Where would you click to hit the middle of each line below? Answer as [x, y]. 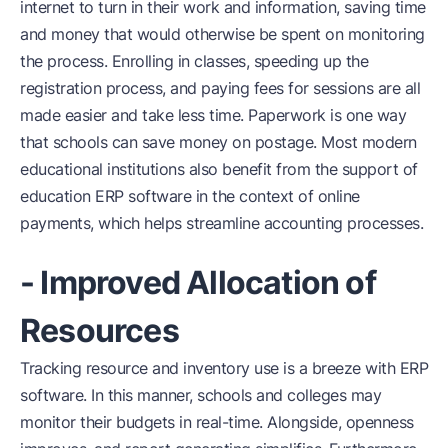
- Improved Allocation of [198, 282]
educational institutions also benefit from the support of [219, 168]
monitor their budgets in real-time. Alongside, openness [217, 421]
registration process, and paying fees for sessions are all [220, 87]
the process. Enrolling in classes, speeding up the [194, 60]
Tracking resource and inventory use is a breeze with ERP [224, 367]
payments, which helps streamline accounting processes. [221, 222]
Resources [99, 330]
